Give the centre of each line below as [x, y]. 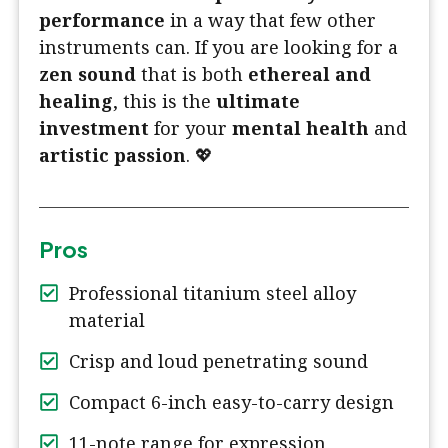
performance [102, 20]
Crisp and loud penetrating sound [218, 361]
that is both [192, 74]
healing [76, 101]
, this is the [164, 101]
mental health [300, 128]
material [107, 320]
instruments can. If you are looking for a [218, 47]
